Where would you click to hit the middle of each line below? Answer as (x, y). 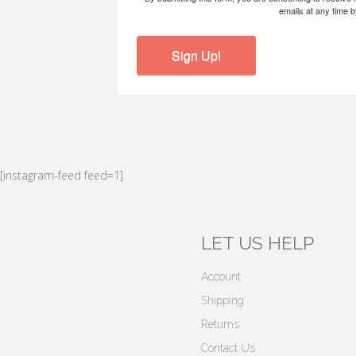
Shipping (222, 300)
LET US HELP (257, 243)
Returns (220, 324)
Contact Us (228, 348)
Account (221, 277)
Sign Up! (197, 55)
